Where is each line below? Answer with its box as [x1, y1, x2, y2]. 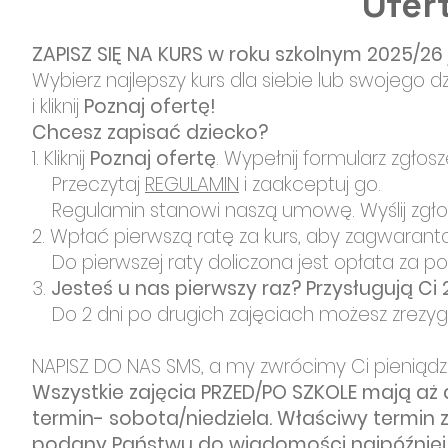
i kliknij [32, 93, 84, 120]
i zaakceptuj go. [239, 171, 386, 198]
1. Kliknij [32, 145, 90, 172]
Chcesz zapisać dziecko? [32, 119, 268, 146]
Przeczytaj [32, 171, 145, 198]
